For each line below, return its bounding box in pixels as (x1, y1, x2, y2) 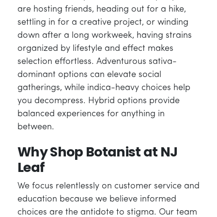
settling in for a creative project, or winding (17, 17, 188, 27)
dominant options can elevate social (17, 70, 161, 79)
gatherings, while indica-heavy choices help (17, 83, 190, 93)
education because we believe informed (17, 195, 176, 204)
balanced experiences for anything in (17, 109, 165, 119)
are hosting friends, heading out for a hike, (17, 4, 186, 14)
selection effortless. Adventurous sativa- (17, 57, 177, 66)
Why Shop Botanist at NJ (17, 143, 178, 161)
